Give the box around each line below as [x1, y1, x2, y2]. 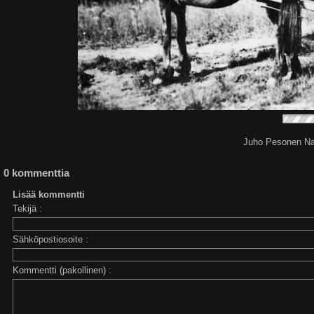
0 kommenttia [4, 167, 69, 179]
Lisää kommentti [13, 189, 86, 200]
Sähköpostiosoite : [13, 234, 89, 245]
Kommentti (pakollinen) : [13, 265, 112, 276]
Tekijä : [13, 203, 43, 214]
